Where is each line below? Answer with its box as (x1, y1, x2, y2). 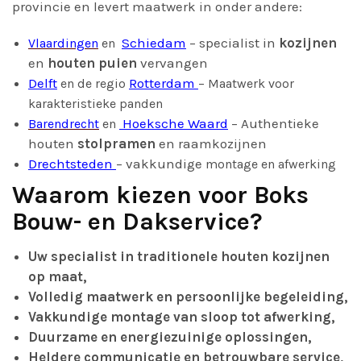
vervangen (137, 55, 208, 71)
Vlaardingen (28, 35, 98, 51)
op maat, (28, 268, 87, 284)
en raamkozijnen (156, 135, 267, 151)
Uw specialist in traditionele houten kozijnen (28, 248, 330, 264)
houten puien (48, 55, 137, 71)
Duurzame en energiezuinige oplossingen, (28, 329, 312, 345)
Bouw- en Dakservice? (12, 207, 263, 236)
